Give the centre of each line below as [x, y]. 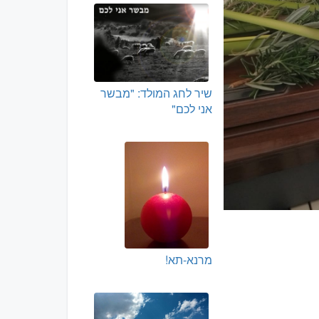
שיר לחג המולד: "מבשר [157, 93]
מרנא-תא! [189, 260]
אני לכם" [192, 109]
